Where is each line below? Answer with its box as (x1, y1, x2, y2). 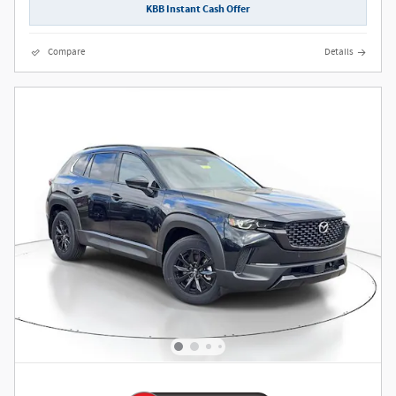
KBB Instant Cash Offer (146, 2, 250, 17)
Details (324, 45, 354, 58)
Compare (48, 45, 85, 58)
